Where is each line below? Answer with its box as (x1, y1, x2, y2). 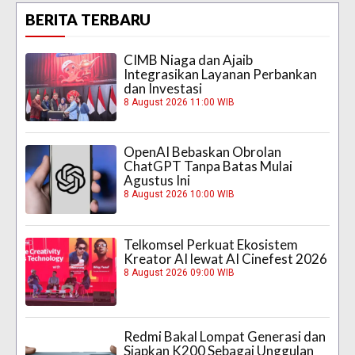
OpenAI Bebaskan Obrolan (124, 143, 282, 161)
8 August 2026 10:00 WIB (124, 189, 235, 200)
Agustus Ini (124, 172, 191, 189)
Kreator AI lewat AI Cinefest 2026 (124, 250, 328, 267)
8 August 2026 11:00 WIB (124, 96, 235, 108)
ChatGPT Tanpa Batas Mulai (124, 158, 293, 175)
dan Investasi (124, 79, 203, 97)
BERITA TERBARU (25, 10, 151, 29)
